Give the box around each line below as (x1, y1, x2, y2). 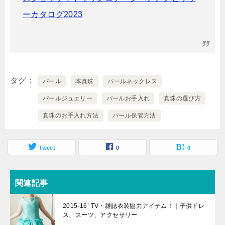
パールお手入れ (106, 94, 150, 102)
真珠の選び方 (163, 94, 201, 102)
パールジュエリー (43, 94, 93, 102)
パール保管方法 (113, 111, 156, 119)
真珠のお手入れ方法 (43, 111, 99, 119)
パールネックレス (107, 77, 158, 85)
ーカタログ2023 (23, 10, 83, 19)
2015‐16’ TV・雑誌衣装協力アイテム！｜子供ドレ (63, 202, 205, 209)
